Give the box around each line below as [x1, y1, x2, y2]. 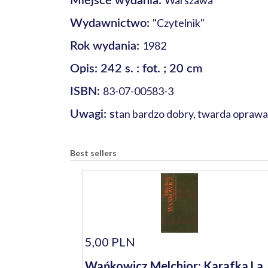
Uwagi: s [70, 108, 115, 120]
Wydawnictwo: [70, 17, 153, 29]
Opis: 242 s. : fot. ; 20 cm [70, 63, 203, 75]
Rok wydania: [70, 40, 142, 52]
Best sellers [70, 148, 117, 158]
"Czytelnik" [153, 16, 205, 29]
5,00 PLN [85, 234, 135, 249]
